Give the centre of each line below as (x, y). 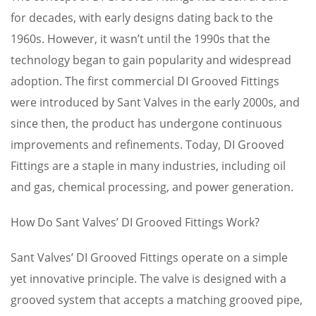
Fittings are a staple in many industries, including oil (148, 166)
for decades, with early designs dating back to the (142, 18)
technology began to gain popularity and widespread (151, 60)
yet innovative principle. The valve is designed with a (148, 279)
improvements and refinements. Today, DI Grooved (147, 145)
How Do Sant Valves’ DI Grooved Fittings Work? (135, 222)
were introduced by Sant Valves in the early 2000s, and (155, 102)
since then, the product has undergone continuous (146, 123)
